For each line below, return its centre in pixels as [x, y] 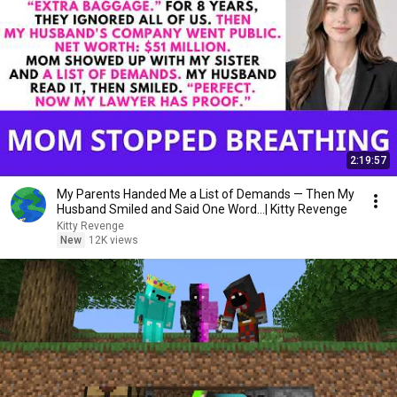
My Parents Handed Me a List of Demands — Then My [206, 194]
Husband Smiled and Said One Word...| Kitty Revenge [202, 209]
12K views [113, 240]
